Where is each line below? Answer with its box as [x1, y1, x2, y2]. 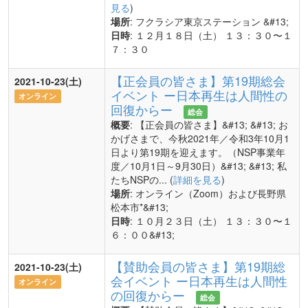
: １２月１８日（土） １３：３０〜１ [130, 28, 292, 42]
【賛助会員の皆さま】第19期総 [111, 257, 285, 275]
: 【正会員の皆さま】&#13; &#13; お [130, 118, 288, 131]
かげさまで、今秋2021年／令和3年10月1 [111, 131, 289, 145]
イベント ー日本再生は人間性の [111, 86, 287, 104]
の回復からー [111, 286, 185, 304]
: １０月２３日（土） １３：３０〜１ [130, 214, 292, 228]
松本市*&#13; [111, 200, 168, 214]
